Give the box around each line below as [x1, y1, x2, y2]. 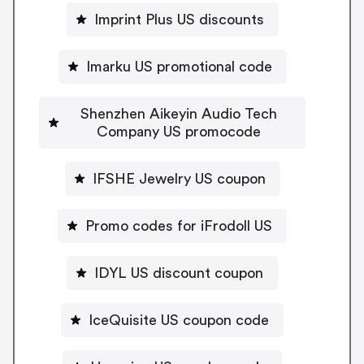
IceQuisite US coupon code [89, 312, 269, 327]
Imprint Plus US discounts [93, 11, 264, 27]
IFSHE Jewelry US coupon [92, 171, 266, 186]
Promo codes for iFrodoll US [85, 218, 272, 233]
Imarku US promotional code [85, 58, 272, 74]
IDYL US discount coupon [94, 265, 263, 280]
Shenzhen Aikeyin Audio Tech [80, 106, 277, 121]
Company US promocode [97, 123, 261, 139]
